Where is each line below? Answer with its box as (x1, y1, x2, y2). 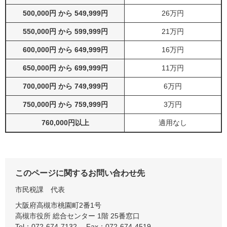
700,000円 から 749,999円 (22, 82, 108, 91)
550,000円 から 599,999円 (22, 27, 108, 36)
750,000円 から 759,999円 (22, 100, 108, 109)
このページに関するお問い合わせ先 (15, 169, 145, 178)
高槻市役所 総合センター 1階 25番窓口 (15, 212, 140, 220)
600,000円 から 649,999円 (22, 46, 108, 54)
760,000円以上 (41, 119, 89, 127)
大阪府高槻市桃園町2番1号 (15, 201, 101, 210)
